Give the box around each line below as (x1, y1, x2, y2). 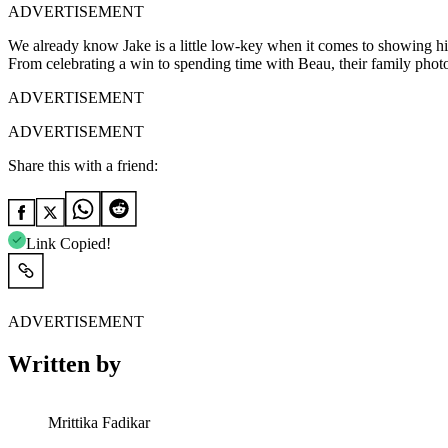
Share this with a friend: (8, 157, 158, 175)
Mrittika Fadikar (48, 414, 150, 431)
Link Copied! (26, 235, 111, 253)
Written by (8, 351, 121, 378)
